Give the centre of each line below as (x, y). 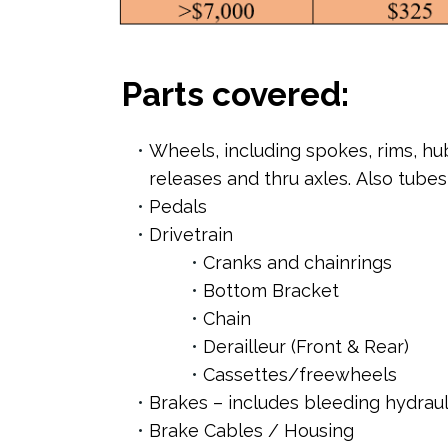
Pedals (178, 207)
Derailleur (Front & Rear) (306, 347)
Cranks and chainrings (298, 263)
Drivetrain (191, 235)
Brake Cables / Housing (252, 431)
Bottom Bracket (271, 291)
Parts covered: (236, 95)
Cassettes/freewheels (300, 375)
